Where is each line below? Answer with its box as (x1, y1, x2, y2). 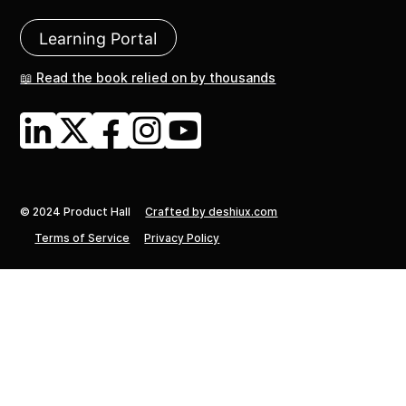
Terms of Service (34, 231, 130, 246)
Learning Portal (39, 29, 159, 49)
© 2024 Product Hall (20, 205, 131, 219)
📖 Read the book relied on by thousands (20, 70, 276, 86)
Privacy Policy (144, 231, 220, 246)
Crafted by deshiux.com (145, 205, 278, 219)
